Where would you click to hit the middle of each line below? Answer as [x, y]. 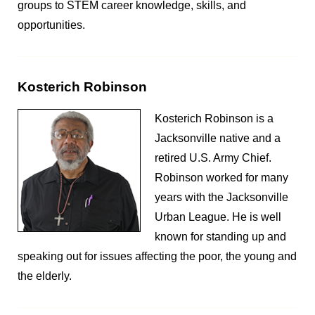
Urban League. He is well [218, 217]
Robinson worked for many [221, 178]
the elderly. [45, 276]
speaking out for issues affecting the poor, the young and [157, 256]
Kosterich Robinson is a [214, 118]
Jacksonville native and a [218, 138]
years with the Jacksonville [221, 197]
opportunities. [51, 25]
